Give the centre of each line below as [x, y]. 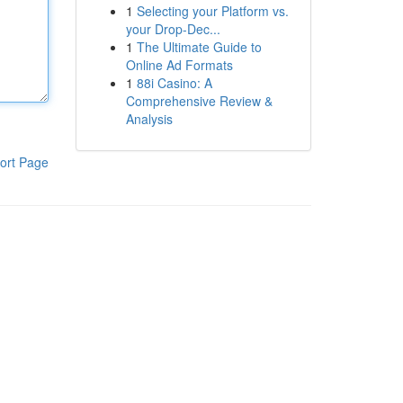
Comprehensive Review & [199, 101]
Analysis [149, 119]
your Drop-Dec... [173, 29]
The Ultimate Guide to [199, 47]
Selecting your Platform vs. [212, 11]
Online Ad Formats [179, 65]
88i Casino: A [174, 83]
